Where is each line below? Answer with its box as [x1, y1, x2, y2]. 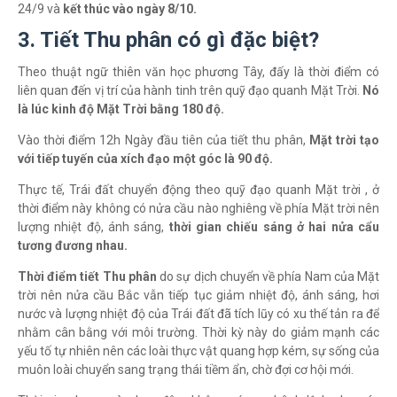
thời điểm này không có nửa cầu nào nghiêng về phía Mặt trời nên [18, 201, 379, 215]
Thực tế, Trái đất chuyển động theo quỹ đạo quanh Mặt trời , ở [18, 183, 379, 197]
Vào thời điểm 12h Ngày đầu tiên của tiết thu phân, [18, 133, 309, 147]
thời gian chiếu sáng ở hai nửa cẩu [164, 220, 380, 234]
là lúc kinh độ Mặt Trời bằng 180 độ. [18, 102, 224, 116]
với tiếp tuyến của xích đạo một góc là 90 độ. [18, 152, 273, 166]
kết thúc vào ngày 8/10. [63, 2, 199, 16]
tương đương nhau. [18, 238, 128, 253]
